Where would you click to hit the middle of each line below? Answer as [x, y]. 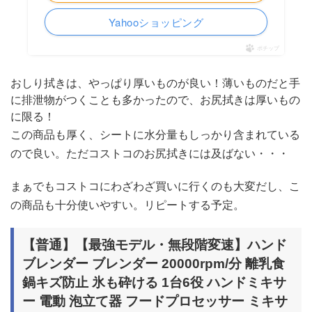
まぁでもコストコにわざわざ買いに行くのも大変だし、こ [155, 185]
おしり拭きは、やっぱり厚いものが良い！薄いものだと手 [155, 82]
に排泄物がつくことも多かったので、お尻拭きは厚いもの [155, 99]
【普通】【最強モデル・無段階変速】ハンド [155, 244]
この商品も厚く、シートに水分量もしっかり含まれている [155, 134]
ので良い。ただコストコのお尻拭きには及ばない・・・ [150, 153]
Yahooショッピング [156, 22]
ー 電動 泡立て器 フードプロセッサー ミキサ [155, 301]
